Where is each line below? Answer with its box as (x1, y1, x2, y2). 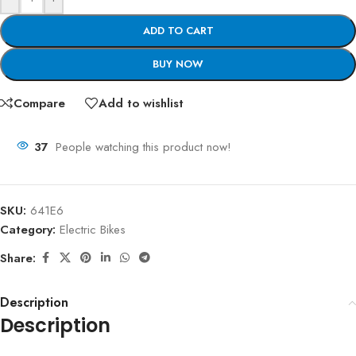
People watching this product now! (56, 138, 231, 157)
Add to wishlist (99, 94, 184, 112)
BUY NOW (153, 56, 203, 72)
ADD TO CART (142, 23, 214, 39)
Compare (14, 94, 65, 112)
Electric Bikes (60, 221, 126, 239)
